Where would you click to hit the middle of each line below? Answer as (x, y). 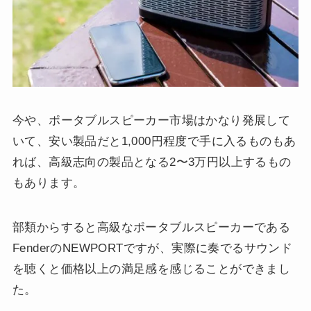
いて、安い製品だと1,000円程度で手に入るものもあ (154, 141)
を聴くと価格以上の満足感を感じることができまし (151, 269)
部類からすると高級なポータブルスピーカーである (151, 227)
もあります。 (49, 183)
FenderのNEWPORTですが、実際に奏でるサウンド (152, 248)
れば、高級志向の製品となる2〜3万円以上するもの (152, 162)
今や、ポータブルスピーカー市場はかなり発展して (151, 120)
